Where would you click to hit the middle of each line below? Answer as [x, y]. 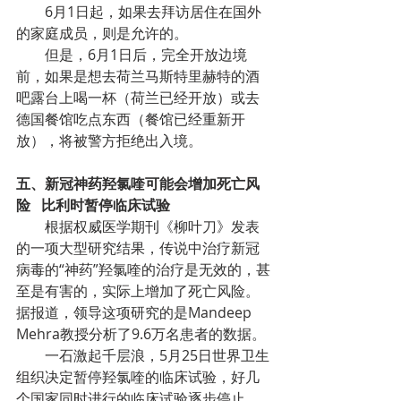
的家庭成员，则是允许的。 [102, 33]
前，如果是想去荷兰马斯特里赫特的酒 [138, 76]
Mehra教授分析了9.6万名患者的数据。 [141, 334]
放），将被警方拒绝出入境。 [109, 141]
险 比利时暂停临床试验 [93, 205]
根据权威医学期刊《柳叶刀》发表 [30, 226]
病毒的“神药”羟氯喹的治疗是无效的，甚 [143, 269]
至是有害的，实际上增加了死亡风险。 [138, 291]
